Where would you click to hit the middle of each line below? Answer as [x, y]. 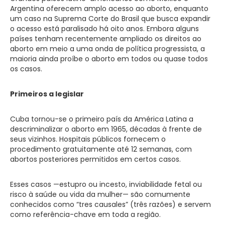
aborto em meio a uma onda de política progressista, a [107, 49]
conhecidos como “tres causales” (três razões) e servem [110, 204]
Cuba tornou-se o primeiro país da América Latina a [102, 119]
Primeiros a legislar [47, 94]
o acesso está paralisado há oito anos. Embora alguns [104, 29]
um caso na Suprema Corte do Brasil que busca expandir [110, 19]
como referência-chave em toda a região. [85, 214]
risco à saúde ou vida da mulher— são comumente [100, 194]
